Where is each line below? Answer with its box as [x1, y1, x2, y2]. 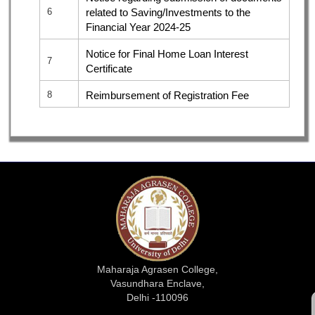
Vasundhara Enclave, [110, 277, 205, 289]
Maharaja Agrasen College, [97, 263, 218, 275]
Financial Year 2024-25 [86, 20, 191, 33]
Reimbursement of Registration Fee [86, 89, 249, 101]
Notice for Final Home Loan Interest [86, 47, 248, 60]
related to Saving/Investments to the [86, 6, 250, 18]
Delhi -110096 [127, 291, 188, 303]
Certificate [86, 62, 132, 75]
